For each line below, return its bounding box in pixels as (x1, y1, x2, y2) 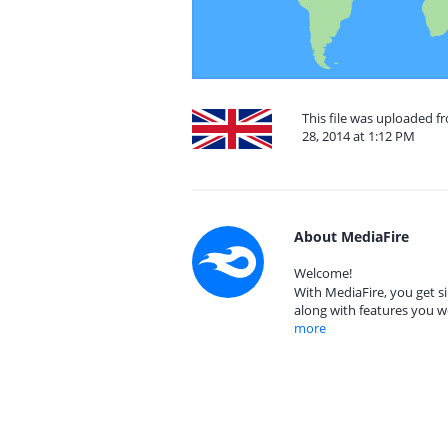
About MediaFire (294, 227, 409, 246)
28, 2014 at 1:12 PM (302, 127, 415, 145)
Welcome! (294, 264, 352, 282)
